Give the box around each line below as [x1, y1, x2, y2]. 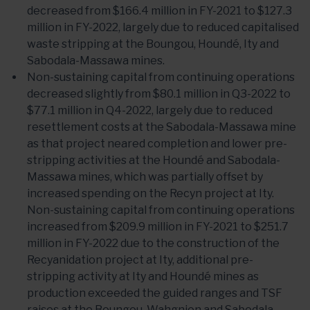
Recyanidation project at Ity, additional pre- [27, 253, 253, 266]
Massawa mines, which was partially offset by [27, 170, 263, 183]
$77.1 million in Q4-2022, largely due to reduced [27, 104, 273, 117]
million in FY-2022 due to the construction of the [27, 237, 280, 250]
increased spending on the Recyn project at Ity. [27, 187, 274, 200]
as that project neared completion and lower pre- [27, 137, 287, 150]
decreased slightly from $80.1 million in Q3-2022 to [27, 87, 291, 100]
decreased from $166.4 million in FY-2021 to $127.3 [27, 4, 292, 17]
